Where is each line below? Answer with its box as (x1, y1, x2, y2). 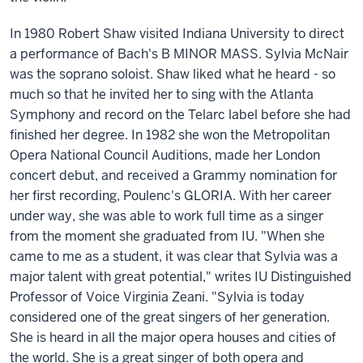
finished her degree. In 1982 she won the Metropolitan (10, 126, 330, 144)
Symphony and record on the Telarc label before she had (10, 106, 351, 124)
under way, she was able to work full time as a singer (10, 207, 323, 225)
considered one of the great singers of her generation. (10, 309, 330, 327)
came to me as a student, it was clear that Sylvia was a (10, 248, 338, 266)
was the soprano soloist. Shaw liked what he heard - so (10, 66, 335, 83)
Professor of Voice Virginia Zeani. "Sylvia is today (10, 288, 305, 306)
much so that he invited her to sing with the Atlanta (10, 86, 314, 104)
